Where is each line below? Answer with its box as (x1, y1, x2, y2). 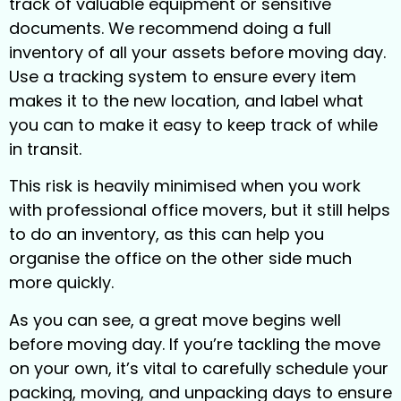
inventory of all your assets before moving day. (9, 40, 386, 64)
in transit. (9, 137, 81, 160)
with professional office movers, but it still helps (9, 199, 390, 222)
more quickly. (9, 271, 114, 294)
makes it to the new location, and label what (9, 89, 363, 112)
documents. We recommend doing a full (9, 16, 331, 39)
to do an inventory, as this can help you (9, 223, 324, 246)
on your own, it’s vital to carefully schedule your (9, 356, 388, 380)
